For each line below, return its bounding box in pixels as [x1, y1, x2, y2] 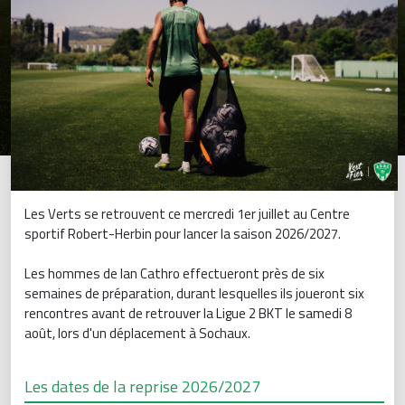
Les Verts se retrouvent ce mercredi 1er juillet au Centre [24, 203, 350, 225]
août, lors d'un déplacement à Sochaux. [24, 323, 250, 344]
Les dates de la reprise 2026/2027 [24, 374, 260, 400]
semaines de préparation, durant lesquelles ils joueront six [24, 283, 364, 305]
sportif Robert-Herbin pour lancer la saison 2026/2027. [24, 223, 344, 245]
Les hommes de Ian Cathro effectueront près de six [24, 263, 325, 285]
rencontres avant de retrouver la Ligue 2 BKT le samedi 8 [24, 303, 352, 325]
